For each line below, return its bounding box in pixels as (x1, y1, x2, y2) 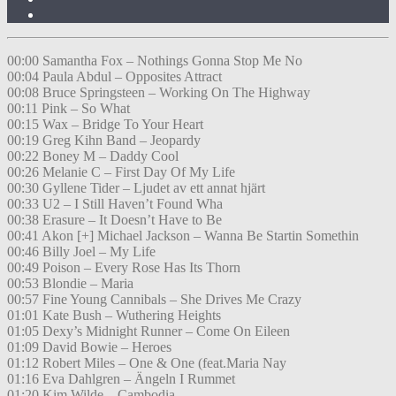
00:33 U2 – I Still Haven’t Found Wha (7, 196, 223, 212)
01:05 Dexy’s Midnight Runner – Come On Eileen (7, 324, 290, 339)
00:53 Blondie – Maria (7, 276, 133, 292)
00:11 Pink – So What (7, 101, 130, 117)
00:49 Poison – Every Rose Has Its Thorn (7, 260, 240, 276)
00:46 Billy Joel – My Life (7, 244, 156, 260)
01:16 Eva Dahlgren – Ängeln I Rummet (7, 371, 235, 387)
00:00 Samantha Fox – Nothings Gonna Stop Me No (7, 53, 302, 69)
